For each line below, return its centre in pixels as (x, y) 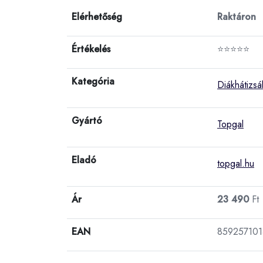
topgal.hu (236, 163)
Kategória (93, 81)
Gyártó (87, 120)
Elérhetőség (97, 16)
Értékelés (91, 49)
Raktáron (237, 16)
